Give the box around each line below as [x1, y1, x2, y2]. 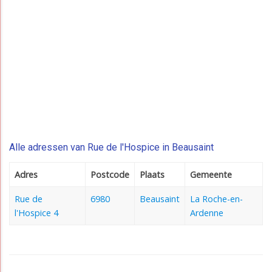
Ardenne [190, 207, 223, 219]
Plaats [140, 169, 165, 181]
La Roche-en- [190, 193, 243, 205]
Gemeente [190, 169, 232, 181]
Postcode [90, 169, 129, 181]
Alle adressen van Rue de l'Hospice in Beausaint [9, 141, 214, 154]
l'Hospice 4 [15, 207, 58, 219]
